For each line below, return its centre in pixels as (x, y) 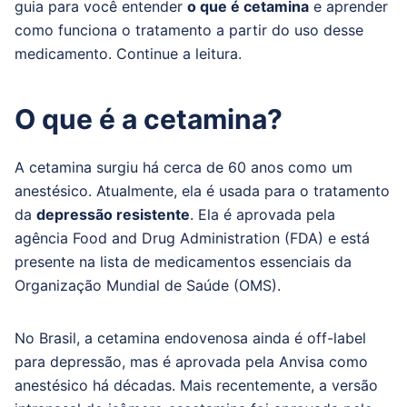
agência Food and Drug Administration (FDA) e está (192, 238)
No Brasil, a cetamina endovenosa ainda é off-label (190, 338)
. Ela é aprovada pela (263, 214)
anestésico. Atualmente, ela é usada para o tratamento (202, 191)
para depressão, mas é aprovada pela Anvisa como (191, 362)
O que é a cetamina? (149, 119)
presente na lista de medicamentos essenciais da (183, 262)
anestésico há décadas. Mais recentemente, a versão (196, 385)
